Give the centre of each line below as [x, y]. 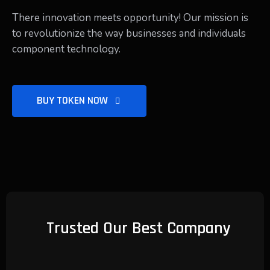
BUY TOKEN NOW [74, 100]
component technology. [66, 49]
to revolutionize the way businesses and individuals [129, 33]
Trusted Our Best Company [139, 228]
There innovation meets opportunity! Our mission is [130, 18]
